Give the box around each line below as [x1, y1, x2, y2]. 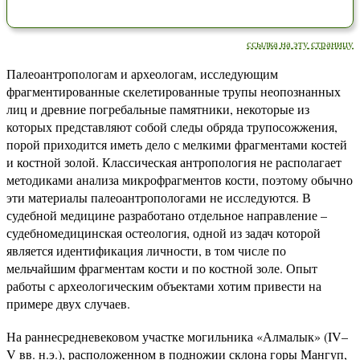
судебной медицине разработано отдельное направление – [6, 207, 327, 223]
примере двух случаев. [6, 295, 130, 312]
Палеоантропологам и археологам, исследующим [6, 65, 278, 82]
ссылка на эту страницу [247, 36, 354, 51]
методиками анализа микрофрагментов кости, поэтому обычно [6, 171, 353, 188]
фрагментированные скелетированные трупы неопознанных [6, 83, 341, 100]
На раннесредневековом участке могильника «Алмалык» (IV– [6, 328, 348, 345]
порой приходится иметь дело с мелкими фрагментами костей [6, 136, 347, 153]
